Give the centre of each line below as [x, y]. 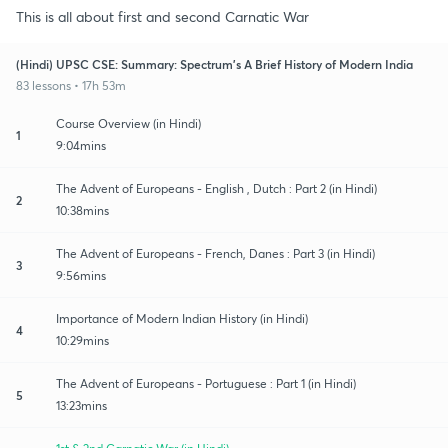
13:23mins [81, 405]
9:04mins [81, 145]
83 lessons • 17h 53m [71, 85]
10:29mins [82, 340]
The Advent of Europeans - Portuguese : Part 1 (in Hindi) [206, 383]
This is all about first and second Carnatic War [162, 16]
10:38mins [82, 210]
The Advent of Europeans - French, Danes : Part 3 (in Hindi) [215, 253]
